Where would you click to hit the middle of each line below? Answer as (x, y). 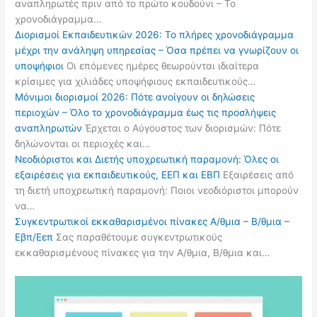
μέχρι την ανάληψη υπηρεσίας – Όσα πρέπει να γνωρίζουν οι (157, 50)
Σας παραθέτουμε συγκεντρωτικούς (138, 237)
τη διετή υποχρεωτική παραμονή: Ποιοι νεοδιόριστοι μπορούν (157, 190)
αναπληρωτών (49, 128)
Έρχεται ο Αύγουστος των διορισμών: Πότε (182, 128)
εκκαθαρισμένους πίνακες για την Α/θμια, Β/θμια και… (143, 252)
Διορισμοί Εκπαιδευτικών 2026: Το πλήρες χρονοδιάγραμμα (155, 34)
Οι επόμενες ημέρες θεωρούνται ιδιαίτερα (162, 65)
